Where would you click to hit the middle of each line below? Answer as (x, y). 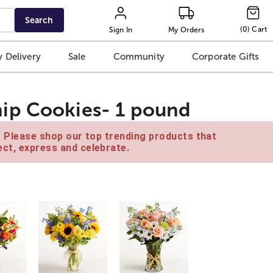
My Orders (186, 30)
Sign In (121, 30)
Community (139, 57)
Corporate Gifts (225, 57)
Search (39, 20)
